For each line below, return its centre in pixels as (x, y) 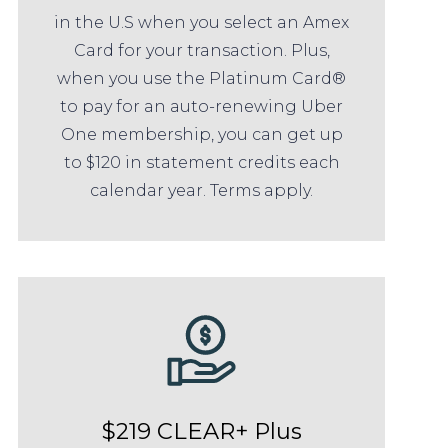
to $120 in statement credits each (201, 163)
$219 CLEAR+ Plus (201, 430)
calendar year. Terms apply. (202, 191)
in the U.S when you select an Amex (202, 23)
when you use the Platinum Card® (202, 79)
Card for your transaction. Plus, (201, 51)
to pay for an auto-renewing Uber (202, 107)
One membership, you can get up (201, 135)
